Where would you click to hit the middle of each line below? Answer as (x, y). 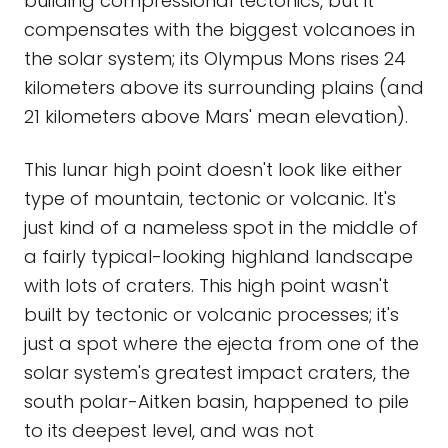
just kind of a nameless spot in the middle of (221, 227)
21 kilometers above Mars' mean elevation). (216, 116)
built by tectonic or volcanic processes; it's (211, 314)
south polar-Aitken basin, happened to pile (216, 401)
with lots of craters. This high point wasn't (206, 285)
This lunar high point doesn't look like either (213, 169)
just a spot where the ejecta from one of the (221, 343)
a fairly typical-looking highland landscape (218, 256)
